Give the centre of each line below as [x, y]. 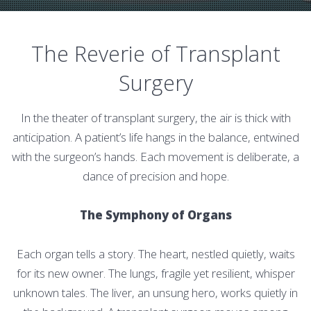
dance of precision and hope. [155, 176]
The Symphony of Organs [155, 215]
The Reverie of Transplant [155, 53]
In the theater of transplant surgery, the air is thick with [155, 117]
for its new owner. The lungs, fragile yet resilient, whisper [155, 273]
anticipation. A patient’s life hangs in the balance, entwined [155, 137]
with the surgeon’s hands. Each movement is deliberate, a [155, 156]
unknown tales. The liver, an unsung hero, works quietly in [155, 292]
